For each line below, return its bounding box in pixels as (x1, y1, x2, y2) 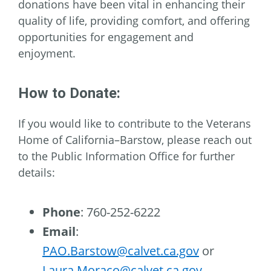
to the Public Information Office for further (18, 149, 235, 164)
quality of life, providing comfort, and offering (18, 13, 250, 28)
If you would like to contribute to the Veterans (18, 116, 251, 131)
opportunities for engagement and (18, 30, 194, 45)
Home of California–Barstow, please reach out (18, 132, 252, 148)
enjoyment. (18, 46, 76, 61)
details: (18, 165, 55, 180)
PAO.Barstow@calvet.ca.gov (42, 243, 199, 260)
